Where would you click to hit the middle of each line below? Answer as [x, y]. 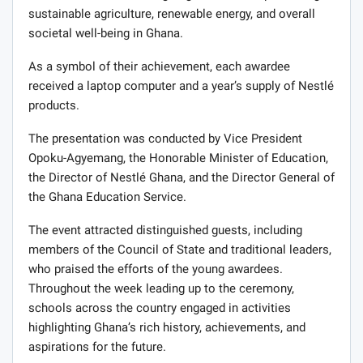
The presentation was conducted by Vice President [165, 139]
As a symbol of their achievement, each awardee [159, 67]
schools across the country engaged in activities [160, 308]
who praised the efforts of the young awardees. [156, 269]
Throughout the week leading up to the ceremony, [161, 289]
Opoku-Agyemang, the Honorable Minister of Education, [178, 158]
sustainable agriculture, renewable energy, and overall [172, 14]
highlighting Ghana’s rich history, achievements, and [167, 328]
